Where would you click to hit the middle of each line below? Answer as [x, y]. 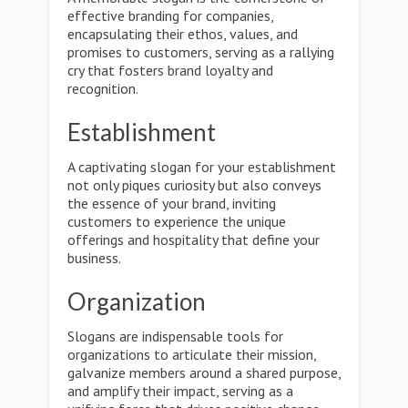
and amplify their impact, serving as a [180, 391]
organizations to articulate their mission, [192, 354]
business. [94, 258]
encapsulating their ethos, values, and [183, 34]
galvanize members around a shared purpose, [204, 372]
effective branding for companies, [170, 15]
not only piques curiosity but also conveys [194, 185]
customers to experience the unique [177, 221]
